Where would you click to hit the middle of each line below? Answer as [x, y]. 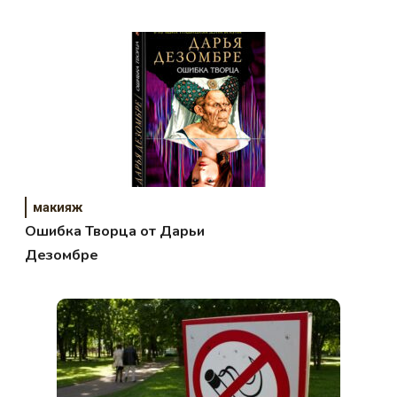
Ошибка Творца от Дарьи [115, 232]
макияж [58, 208]
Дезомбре [62, 256]
